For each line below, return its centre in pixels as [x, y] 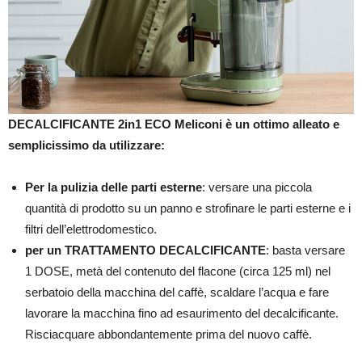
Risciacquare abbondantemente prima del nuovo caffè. [168, 334]
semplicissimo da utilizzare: [86, 145]
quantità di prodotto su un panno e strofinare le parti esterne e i [188, 208]
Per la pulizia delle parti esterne [114, 187]
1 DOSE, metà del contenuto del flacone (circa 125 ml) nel [178, 271]
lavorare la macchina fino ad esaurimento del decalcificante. [182, 313]
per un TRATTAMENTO [90, 250]
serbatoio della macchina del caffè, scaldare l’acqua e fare [177, 292]
